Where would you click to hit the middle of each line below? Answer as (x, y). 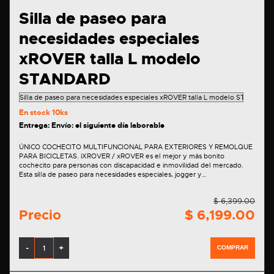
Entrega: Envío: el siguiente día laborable (92, 126)
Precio (40, 215)
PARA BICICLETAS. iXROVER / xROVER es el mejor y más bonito (50, 156)
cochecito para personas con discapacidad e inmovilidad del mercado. (131, 165)
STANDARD (65, 80)
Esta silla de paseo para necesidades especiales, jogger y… (113, 175)
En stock (35, 113)
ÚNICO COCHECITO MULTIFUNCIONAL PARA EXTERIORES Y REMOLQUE (136, 147)
